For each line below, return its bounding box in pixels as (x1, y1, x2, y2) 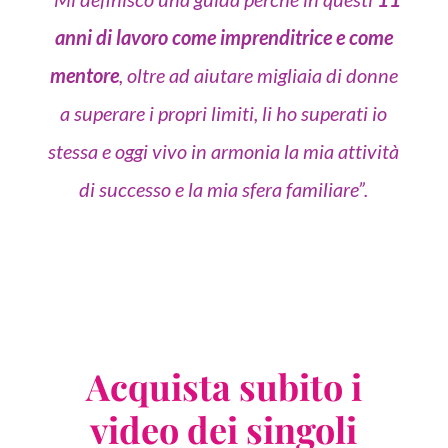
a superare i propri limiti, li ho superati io (60, 101, 388, 126)
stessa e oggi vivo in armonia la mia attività (48, 139, 400, 164)
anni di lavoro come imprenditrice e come (54, 25, 393, 50)
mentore (49, 63, 119, 88)
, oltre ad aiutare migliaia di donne (118, 63, 398, 88)
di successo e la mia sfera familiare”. (79, 177, 369, 202)
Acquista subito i (85, 362, 362, 411)
